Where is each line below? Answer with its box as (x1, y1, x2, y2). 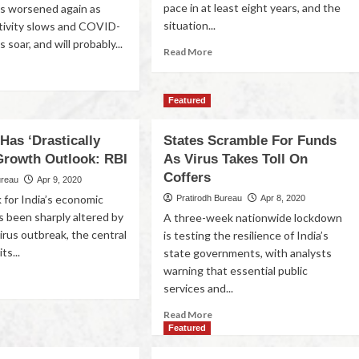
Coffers (163, 170, 212, 185)
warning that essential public (163, 264, 309, 277)
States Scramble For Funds (163, 133, 337, 148)
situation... (163, 18, 216, 32)
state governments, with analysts (163, 246, 333, 260)
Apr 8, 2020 (260, 193, 306, 203)
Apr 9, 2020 (37, 175, 83, 184)
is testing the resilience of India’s (163, 228, 329, 242)
